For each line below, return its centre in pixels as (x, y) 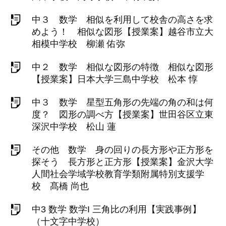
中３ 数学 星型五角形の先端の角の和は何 (123, 102)
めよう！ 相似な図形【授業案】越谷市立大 (123, 32)
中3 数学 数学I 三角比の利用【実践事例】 (117, 209)
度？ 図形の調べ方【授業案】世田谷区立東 (123, 115)
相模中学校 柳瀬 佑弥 (78, 44)
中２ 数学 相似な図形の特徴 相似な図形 (123, 67)
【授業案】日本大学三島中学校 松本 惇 (115, 79)
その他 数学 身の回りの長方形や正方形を (123, 150)
